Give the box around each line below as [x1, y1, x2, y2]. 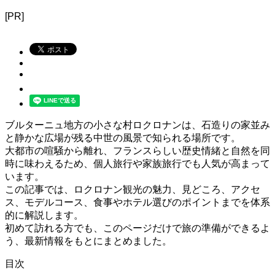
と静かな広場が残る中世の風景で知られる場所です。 [5, 133, 241, 144]
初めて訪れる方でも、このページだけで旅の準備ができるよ [5, 223, 270, 234]
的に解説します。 [5, 210, 83, 221]
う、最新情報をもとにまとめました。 [5, 236, 172, 247]
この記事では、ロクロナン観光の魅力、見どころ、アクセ [5, 184, 260, 195]
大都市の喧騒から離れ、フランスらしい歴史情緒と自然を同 [5, 145, 270, 157]
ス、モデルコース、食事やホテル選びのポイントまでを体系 [5, 197, 270, 208]
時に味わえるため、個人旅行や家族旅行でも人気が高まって [5, 158, 270, 169]
